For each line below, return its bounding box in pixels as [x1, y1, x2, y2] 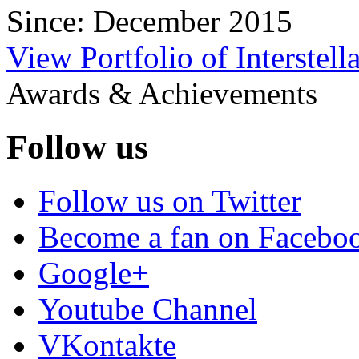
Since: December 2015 [6, 3, 292, 38]
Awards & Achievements [6, 75, 317, 111]
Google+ [38, 255, 149, 290]
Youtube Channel [38, 291, 257, 326]
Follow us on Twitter [38, 183, 301, 218]
